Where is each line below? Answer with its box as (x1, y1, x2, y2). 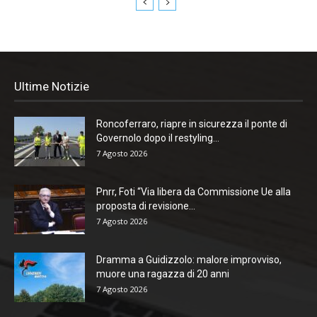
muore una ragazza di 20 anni (96, 267, 229, 279)
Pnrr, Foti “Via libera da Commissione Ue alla (96, 185, 291, 197)
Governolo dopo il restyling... (96, 132, 219, 144)
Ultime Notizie (14, 79, 89, 93)
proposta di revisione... (96, 200, 195, 212)
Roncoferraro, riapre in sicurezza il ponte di (96, 117, 287, 129)
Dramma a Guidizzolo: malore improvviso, (96, 253, 282, 265)
